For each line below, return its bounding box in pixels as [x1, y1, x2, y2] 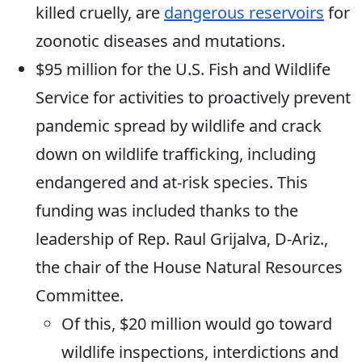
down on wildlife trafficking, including [36, 143, 316, 166]
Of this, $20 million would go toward [61, 313, 332, 335]
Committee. [36, 284, 124, 307]
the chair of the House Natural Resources [36, 256, 343, 279]
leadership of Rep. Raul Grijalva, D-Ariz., [36, 228, 328, 250]
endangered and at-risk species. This [36, 171, 308, 194]
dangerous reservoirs [164, 2, 324, 24]
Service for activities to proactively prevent [36, 86, 351, 109]
